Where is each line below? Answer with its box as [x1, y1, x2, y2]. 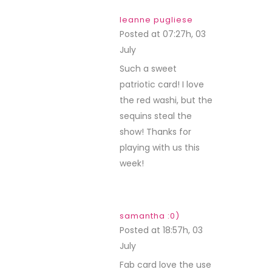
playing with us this [120, 141, 200, 154]
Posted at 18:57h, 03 [120, 224, 203, 236]
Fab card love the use [120, 259, 211, 271]
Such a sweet [120, 63, 177, 75]
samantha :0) [120, 210, 180, 222]
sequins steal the [120, 110, 192, 122]
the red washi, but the [120, 94, 212, 106]
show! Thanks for [120, 126, 191, 138]
